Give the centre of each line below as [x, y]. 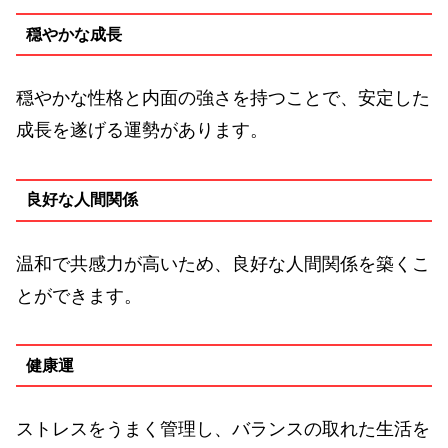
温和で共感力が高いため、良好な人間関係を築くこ [223, 263]
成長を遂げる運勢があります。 [142, 130]
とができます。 [79, 295]
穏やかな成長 [73, 34]
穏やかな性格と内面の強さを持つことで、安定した [223, 98]
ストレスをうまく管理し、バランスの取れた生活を [223, 429]
